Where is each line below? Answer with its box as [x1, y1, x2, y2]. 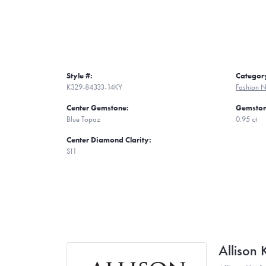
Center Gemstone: [66, 102, 129, 113]
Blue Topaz [66, 113, 100, 124]
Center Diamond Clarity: [66, 134, 151, 145]
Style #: [66, 70, 93, 81]
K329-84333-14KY [66, 81, 122, 92]
